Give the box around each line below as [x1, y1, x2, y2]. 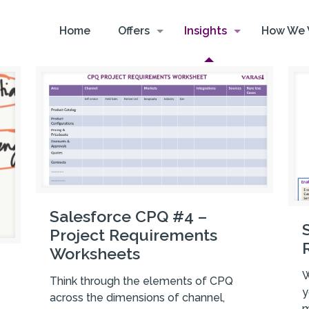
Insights [183, 24, 227, 37]
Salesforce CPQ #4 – [49, 207, 207, 226]
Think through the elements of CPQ [49, 275, 233, 288]
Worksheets [49, 244, 140, 263]
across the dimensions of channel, [49, 291, 225, 305]
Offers [117, 24, 150, 37]
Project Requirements [49, 226, 217, 245]
